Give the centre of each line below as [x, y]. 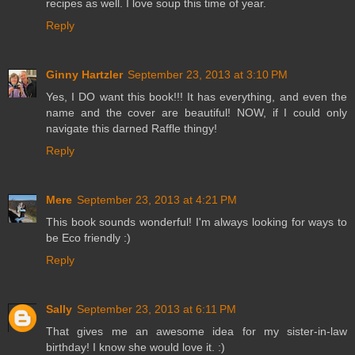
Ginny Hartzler [84, 75]
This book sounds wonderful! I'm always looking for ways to [197, 222]
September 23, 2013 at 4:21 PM [157, 200]
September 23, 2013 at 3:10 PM [208, 75]
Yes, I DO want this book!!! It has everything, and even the [197, 97]
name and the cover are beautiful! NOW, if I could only [197, 113]
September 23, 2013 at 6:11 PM [157, 309]
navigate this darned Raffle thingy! [132, 129]
